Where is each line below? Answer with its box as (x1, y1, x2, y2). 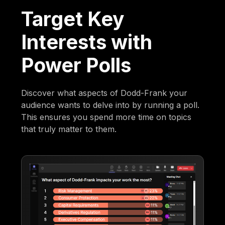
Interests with (21, 30, 153, 54)
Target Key (21, 7, 125, 31)
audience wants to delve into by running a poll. (21, 100, 200, 110)
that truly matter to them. (21, 124, 117, 135)
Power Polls (21, 53, 132, 77)
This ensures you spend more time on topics (21, 112, 192, 123)
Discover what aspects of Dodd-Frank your (21, 88, 188, 98)
